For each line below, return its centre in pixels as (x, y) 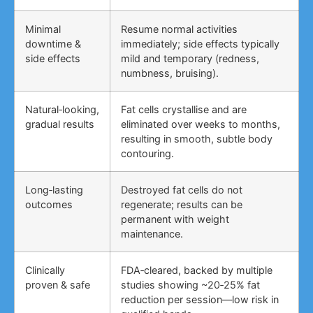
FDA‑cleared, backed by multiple (197, 270)
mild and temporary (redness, (190, 59)
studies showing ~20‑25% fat (190, 285)
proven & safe (58, 285)
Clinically (45, 270)
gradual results (60, 124)
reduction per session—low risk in (200, 300)
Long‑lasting (54, 190)
